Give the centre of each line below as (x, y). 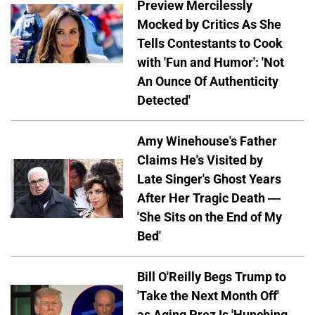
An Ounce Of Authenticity (208, 82)
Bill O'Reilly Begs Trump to (212, 276)
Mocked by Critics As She (209, 25)
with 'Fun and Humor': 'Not (211, 63)
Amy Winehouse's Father (207, 141)
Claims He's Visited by (200, 160)
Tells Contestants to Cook (210, 44)
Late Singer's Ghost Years (209, 179)
